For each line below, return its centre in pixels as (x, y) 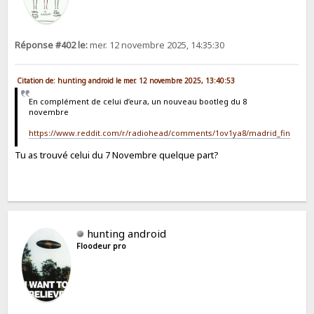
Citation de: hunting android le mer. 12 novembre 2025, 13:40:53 (126, 80)
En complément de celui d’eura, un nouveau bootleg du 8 (137, 102)
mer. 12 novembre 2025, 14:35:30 (156, 45)
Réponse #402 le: (52, 45)
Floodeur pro (102, 246)
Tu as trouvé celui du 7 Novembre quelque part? (117, 155)
